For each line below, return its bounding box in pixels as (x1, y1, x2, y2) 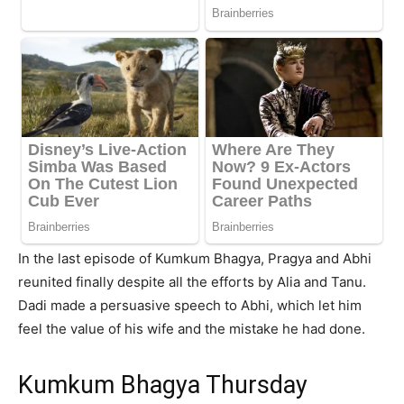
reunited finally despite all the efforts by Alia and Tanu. (18, 273, 366, 291)
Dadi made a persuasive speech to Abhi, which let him (18, 297, 362, 315)
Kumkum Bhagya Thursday (18, 371, 308, 400)
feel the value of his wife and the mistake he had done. (18, 320, 365, 338)
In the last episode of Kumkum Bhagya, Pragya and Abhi (18, 250, 372, 268)
